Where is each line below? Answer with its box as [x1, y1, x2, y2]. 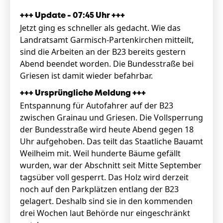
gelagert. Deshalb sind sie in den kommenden [20, 196, 193, 207]
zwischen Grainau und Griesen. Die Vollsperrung [20, 112, 203, 123]
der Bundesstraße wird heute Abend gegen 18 [20, 124, 194, 135]
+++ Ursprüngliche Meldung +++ [20, 90, 146, 97]
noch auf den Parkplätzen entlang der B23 [20, 184, 179, 195]
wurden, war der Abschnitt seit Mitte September [20, 160, 202, 171]
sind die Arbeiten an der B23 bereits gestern [20, 46, 186, 57]
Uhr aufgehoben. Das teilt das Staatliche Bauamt [20, 136, 203, 147]
